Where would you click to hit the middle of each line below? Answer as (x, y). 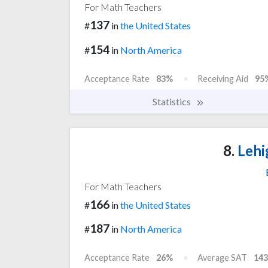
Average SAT (222, 258)
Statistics (173, 101)
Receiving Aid (223, 78)
